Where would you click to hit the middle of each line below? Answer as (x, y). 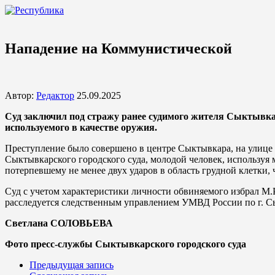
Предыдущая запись (72, 265)
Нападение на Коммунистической (118, 48)
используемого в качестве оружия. (81, 127)
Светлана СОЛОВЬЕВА (59, 223)
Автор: (21, 95)
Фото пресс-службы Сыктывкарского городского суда (126, 244)
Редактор (55, 95)
